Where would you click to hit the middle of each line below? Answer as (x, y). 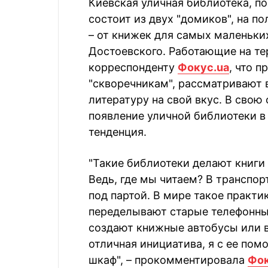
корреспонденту (133, 67)
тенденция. (118, 132)
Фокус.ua (203, 67)
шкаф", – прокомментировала (168, 260)
